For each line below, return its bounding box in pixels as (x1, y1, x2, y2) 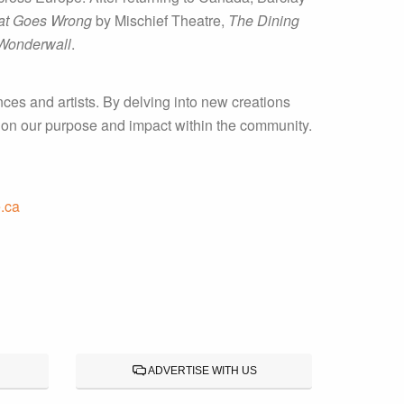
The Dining (228, 10, 299, 31)
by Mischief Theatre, (92, 10, 228, 31)
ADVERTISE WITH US (145, 364, 258, 377)
